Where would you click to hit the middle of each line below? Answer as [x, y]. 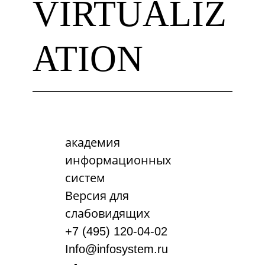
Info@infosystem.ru [117, 249]
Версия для [97, 195]
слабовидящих [107, 213]
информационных [118, 160]
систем [85, 178]
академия [93, 142]
